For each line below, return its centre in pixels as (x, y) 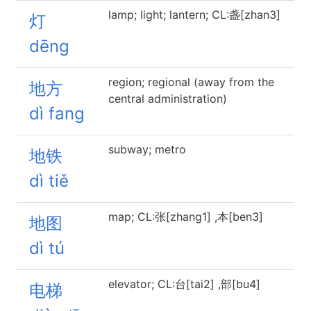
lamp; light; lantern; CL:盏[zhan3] (194, 15)
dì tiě (49, 181)
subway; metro (147, 149)
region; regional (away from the (191, 82)
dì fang (57, 114)
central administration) (168, 99)
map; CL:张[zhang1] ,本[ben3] (186, 217)
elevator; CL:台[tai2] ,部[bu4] (184, 284)
